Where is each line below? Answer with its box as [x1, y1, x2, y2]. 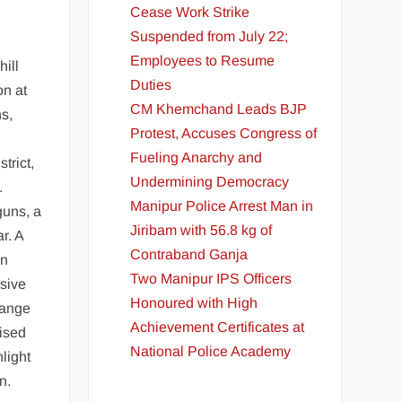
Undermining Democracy [130, 173, 290, 189]
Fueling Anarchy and [130, 149, 263, 165]
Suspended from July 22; [130, 28, 289, 44]
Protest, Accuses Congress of [130, 125, 318, 141]
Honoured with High [130, 294, 258, 310]
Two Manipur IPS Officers [130, 270, 293, 286]
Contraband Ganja [130, 246, 249, 262]
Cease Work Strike [130, 4, 250, 20]
